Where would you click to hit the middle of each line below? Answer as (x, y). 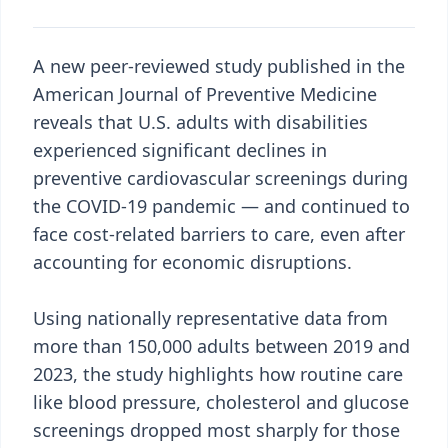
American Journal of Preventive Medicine (205, 94)
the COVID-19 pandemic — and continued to (221, 206)
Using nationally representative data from (210, 318)
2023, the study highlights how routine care (218, 374)
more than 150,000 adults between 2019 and (221, 346)
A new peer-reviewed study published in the (219, 66)
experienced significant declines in (180, 150)
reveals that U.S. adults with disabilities (200, 122)
